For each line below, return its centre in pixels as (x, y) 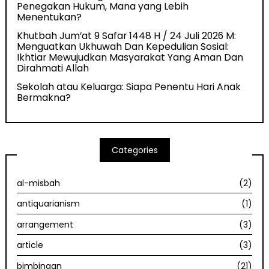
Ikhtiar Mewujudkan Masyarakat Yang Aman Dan (130, 57)
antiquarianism (49, 204)
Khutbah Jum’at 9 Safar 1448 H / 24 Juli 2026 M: (127, 35)
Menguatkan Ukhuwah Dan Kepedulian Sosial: (123, 46)
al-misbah (39, 183)
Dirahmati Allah (53, 68)
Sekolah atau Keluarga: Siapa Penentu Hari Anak (129, 86)
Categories (134, 150)
